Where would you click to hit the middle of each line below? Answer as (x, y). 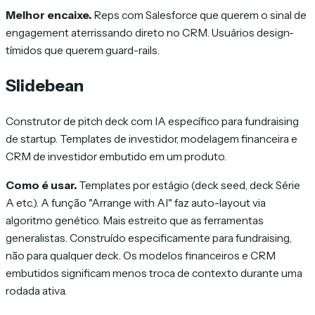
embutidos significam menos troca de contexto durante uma (154, 273)
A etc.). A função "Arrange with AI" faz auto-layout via (136, 202)
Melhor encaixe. (49, 15)
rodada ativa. (36, 290)
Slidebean (45, 85)
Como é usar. (41, 185)
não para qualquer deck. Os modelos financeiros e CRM (141, 255)
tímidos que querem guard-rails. (83, 50)
